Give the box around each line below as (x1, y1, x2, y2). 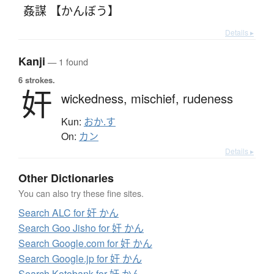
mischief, (131, 89, 183, 108)
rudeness (183, 89, 233, 108)
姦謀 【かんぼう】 (23, 2, 119, 19)
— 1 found (45, 55, 88, 68)
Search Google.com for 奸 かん (18, 236, 152, 251)
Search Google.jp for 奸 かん (18, 251, 142, 266)
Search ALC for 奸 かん (18, 206, 119, 220)
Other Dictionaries (18, 170, 114, 187)
